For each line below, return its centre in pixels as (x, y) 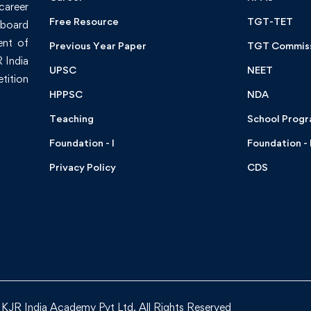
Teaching (72, 119)
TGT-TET (270, 22)
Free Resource (84, 22)
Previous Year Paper (98, 46)
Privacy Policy (83, 167)
